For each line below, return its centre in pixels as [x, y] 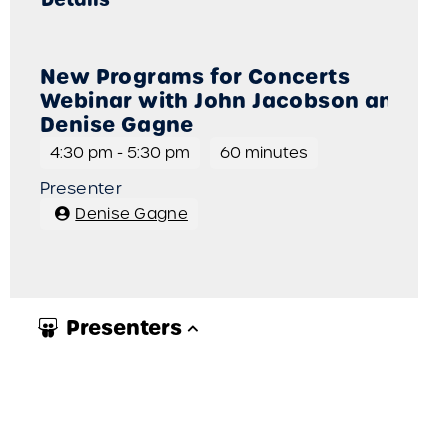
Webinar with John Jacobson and [224, 100]
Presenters [124, 327]
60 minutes [264, 152]
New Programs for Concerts [195, 76]
